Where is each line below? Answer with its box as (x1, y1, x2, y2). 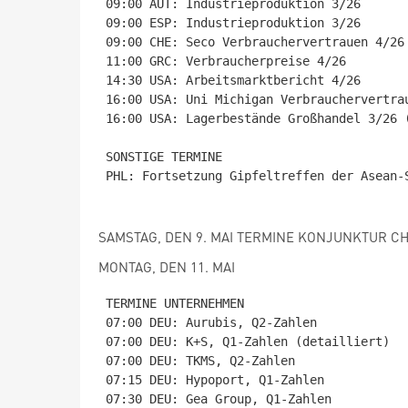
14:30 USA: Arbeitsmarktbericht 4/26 (106, 73, 361, 87)
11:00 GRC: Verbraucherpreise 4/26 (106, 54, 346, 68)
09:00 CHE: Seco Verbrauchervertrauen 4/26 (106, 35, 404, 49)
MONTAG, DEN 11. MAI (98, 258, 235, 276)
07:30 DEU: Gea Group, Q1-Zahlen (106, 392, 331, 406)
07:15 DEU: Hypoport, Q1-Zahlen (106, 372, 324, 387)
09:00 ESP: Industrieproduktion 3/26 (106, 15, 361, 30)
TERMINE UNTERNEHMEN (106, 296, 244, 311)
